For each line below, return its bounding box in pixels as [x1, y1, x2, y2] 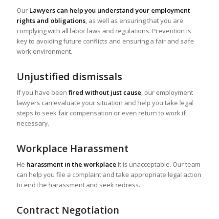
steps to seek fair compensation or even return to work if [16, 109, 186, 118]
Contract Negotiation [16, 203, 119, 217]
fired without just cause [68, 88, 141, 97]
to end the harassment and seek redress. [16, 180, 140, 190]
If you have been [16, 88, 68, 97]
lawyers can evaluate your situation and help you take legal [16, 98, 194, 108]
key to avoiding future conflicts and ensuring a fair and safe [16, 37, 194, 46]
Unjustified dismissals [16, 70, 122, 84]
